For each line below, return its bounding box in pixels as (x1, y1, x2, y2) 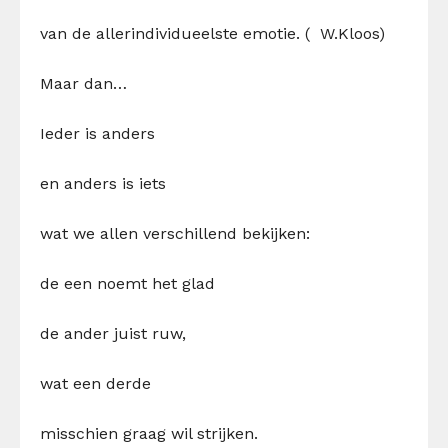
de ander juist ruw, (40, 323, 186, 343)
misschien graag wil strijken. (40, 423, 258, 443)
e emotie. (229, 23, 300, 43)
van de (40, 23, 91, 43)
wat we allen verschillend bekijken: (40, 223, 310, 243)
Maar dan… (40, 73, 127, 93)
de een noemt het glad (40, 273, 215, 293)
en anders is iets (40, 173, 166, 193)
